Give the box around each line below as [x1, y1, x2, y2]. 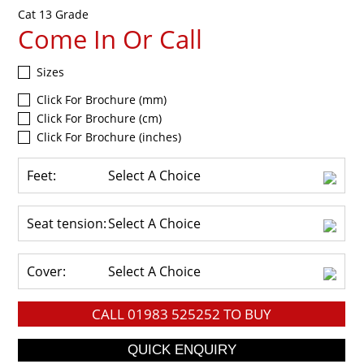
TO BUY [220, 304, 272, 323]
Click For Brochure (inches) [37, 128, 182, 145]
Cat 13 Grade [18, 6, 89, 22]
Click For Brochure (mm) [37, 91, 167, 107]
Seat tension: [27, 214, 107, 232]
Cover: [27, 262, 67, 280]
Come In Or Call [18, 21, 203, 56]
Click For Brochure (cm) [37, 110, 162, 126]
